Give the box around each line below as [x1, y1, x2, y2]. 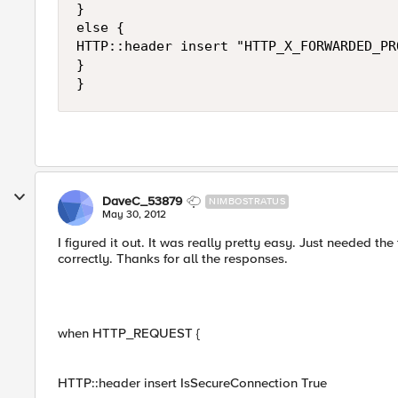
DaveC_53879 [102, 194, 182, 209]
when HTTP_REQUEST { [58, 325, 200, 341]
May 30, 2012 [102, 208, 166, 221]
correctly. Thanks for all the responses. [58, 251, 288, 267]
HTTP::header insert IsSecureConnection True [58, 375, 327, 391]
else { [76, 20, 124, 36]
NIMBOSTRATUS [209, 195, 285, 207]
